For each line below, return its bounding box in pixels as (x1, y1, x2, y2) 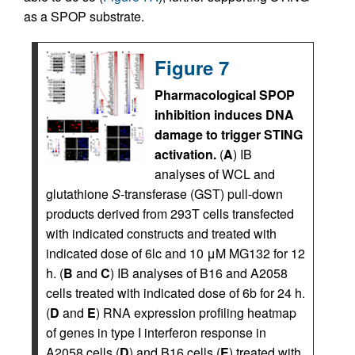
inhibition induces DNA (155, 105, 294, 124)
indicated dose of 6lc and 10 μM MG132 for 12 (46, 243, 305, 262)
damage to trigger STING (155, 124, 303, 143)
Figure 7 (155, 53, 229, 81)
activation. (155, 144, 216, 163)
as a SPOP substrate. (24, 6, 144, 25)
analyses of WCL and (155, 164, 275, 183)
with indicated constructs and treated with (46, 223, 277, 242)
